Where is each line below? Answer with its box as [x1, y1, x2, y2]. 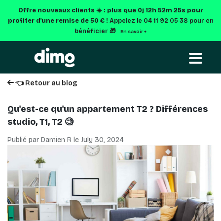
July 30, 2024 [81, 136, 124, 144]
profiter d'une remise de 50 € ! [7, 17, 110, 24]
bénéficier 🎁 [74, 27, 117, 35]
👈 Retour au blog [14, 79, 77, 87]
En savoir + [120, 29, 147, 35]
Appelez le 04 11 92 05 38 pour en [109, 17, 214, 24]
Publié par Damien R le [7, 136, 81, 144]
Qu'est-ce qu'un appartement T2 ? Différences [7, 104, 208, 114]
